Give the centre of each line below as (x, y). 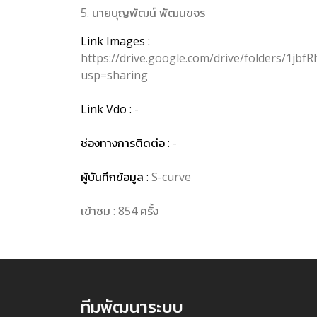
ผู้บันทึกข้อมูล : (116, 177)
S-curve (171, 177)
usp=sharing (114, 75)
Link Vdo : (108, 109)
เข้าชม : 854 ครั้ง (120, 211)
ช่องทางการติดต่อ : (127, 143)
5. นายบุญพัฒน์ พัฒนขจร (143, 12)
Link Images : (115, 41)
